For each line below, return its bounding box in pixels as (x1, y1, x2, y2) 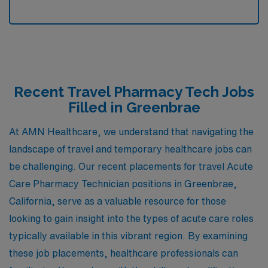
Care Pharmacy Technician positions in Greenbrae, (9, 178, 237, 188)
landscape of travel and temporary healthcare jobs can (9, 144, 252, 154)
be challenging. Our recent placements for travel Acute (9, 161, 253, 171)
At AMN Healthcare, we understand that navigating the (9, 126, 254, 136)
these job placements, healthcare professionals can (9, 248, 238, 258)
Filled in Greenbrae (68, 99, 200, 116)
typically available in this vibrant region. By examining (9, 230, 248, 240)
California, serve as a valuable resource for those (9, 196, 226, 206)
